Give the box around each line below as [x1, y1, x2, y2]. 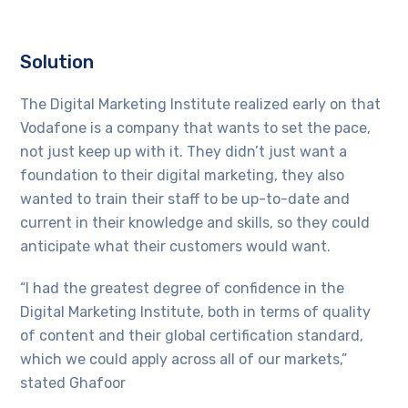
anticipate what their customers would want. [20, 237, 331, 255]
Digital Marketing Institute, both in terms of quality [20, 302, 372, 321]
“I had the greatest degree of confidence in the [20, 279, 345, 297]
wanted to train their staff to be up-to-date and [20, 189, 351, 208]
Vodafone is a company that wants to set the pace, [20, 118, 372, 137]
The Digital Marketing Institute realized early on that [20, 95, 382, 113]
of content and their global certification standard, [20, 326, 364, 344]
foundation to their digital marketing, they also [20, 166, 345, 184]
